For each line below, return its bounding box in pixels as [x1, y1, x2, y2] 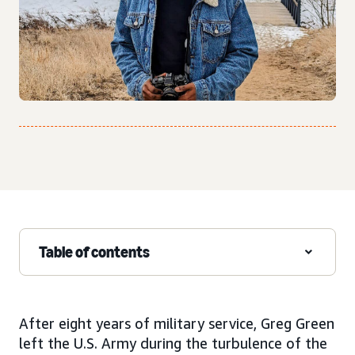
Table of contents [39, 242, 150, 262]
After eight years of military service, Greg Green [19, 315, 334, 333]
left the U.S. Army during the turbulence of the [19, 334, 327, 353]
